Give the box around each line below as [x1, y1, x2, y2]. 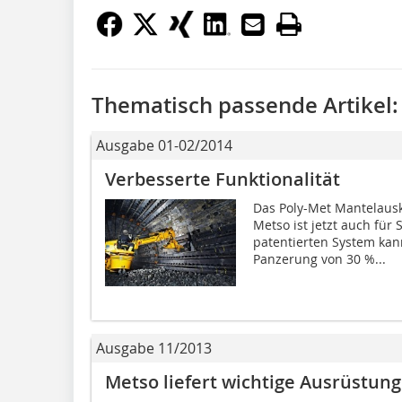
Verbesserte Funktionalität [105, 166, 340, 191]
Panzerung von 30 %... [252, 249, 386, 267]
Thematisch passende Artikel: [92, 90, 398, 119]
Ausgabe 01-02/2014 [96, 135, 232, 155]
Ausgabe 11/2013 [96, 337, 212, 358]
